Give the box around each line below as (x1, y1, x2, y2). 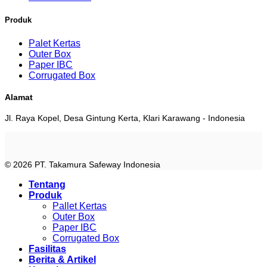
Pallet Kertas (52, 201, 107, 212)
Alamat (5, 92, 33, 102)
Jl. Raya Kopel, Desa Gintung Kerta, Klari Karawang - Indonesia (5, 113, 245, 123)
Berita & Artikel (29, 254, 96, 265)
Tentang (29, 179, 66, 190)
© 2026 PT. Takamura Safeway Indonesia (5, 160, 160, 170)
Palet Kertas (29, 38, 80, 48)
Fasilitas (29, 244, 66, 254)
